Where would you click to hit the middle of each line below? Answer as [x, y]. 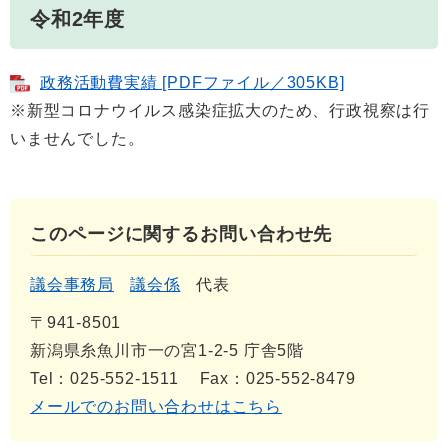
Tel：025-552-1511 [104, 379]
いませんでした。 [77, 139]
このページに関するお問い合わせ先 [181, 234]
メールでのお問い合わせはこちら [156, 407]
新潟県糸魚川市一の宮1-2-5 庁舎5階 [167, 351]
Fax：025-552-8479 [277, 379]
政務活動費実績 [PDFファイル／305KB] [192, 83]
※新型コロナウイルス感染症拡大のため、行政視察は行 [220, 111]
